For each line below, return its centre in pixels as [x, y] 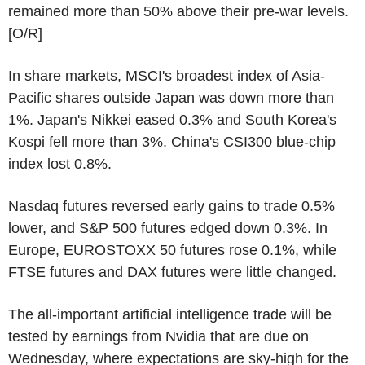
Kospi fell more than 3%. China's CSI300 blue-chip [172, 141]
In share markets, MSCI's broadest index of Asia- [167, 75]
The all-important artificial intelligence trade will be [170, 314]
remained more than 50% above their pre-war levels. [178, 11]
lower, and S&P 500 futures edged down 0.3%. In [168, 228]
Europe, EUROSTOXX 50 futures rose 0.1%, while [172, 250]
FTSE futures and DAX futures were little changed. [172, 272]
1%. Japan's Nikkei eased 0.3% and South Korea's [172, 119]
